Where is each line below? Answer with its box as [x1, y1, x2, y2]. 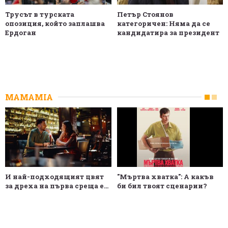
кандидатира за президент [117, 28, 219, 38]
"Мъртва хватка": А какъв [117, 172, 214, 182]
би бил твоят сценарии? [117, 181, 207, 191]
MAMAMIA [5, 91, 53, 102]
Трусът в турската [5, 10, 74, 19]
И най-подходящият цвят [5, 172, 104, 182]
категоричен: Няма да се [117, 19, 210, 28]
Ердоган [5, 28, 36, 38]
